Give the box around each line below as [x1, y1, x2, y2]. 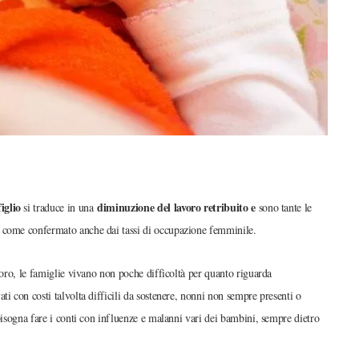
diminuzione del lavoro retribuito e [97, 199, 259, 216]
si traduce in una [20, 200, 98, 216]
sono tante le [258, 200, 313, 216]
